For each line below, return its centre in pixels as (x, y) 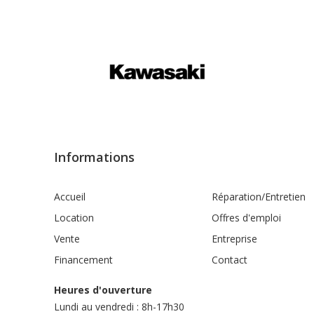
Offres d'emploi (246, 218)
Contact (230, 260)
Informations (94, 157)
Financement (83, 260)
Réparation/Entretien (259, 197)
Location (74, 218)
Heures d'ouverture (103, 290)
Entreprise (234, 239)
